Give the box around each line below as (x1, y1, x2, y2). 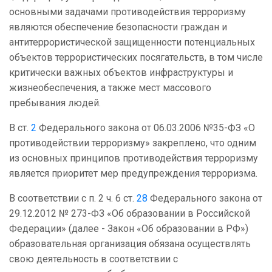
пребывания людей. (9, 97, 101, 109)
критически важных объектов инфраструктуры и (9, 67, 233, 79)
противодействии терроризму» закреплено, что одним (9, 137, 256, 149)
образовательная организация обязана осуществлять (9, 238, 251, 250)
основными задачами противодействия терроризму (9, 6, 246, 18)
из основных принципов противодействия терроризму (9, 152, 258, 165)
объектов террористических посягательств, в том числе (9, 52, 263, 64)
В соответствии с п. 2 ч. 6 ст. (9, 192, 137, 205)
